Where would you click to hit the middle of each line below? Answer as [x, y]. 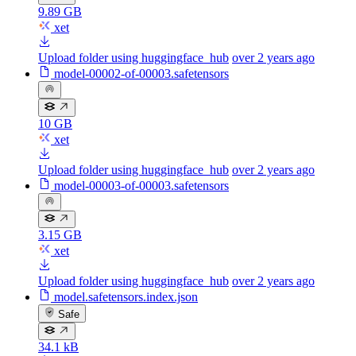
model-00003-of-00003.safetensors [141, 185]
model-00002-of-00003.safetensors [141, 73]
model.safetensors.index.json [126, 297]
